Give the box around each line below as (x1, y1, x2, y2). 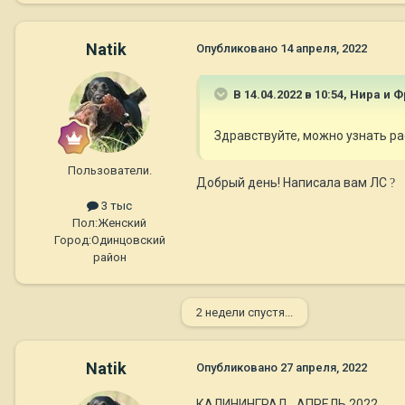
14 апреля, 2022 (280, 41, 367, 55)
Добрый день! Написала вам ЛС (196, 174, 390, 190)
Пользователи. (67, 163, 152, 177)
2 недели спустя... (196, 305, 293, 319)
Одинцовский (90, 232, 165, 247)
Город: (53, 232, 91, 247)
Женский (98, 215, 146, 230)
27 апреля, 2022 (280, 360, 367, 374)
